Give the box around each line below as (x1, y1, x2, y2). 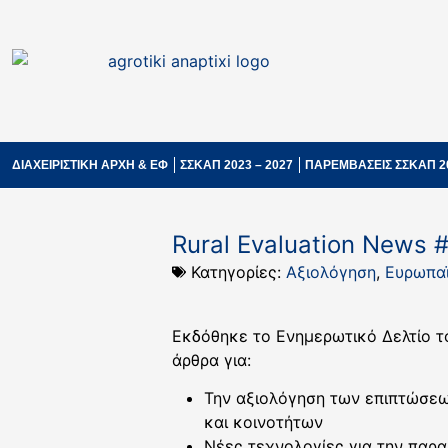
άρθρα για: (172, 350, 251, 370)
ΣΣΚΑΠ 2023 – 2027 (180, 158, 293, 172)
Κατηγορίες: (191, 262, 286, 282)
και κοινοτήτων (204, 412, 323, 433)
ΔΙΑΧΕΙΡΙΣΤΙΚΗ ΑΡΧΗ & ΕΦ (12, 158, 168, 172)
